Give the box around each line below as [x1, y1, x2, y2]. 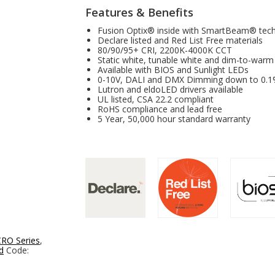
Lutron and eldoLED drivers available [98, 83, 243, 95]
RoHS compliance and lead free [98, 103, 222, 115]
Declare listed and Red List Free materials [98, 34, 263, 46]
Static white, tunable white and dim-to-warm [98, 54, 274, 66]
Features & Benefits [85, 5, 193, 20]
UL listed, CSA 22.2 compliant [98, 93, 214, 105]
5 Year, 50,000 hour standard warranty [98, 113, 250, 125]
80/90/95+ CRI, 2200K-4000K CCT [98, 44, 232, 56]
